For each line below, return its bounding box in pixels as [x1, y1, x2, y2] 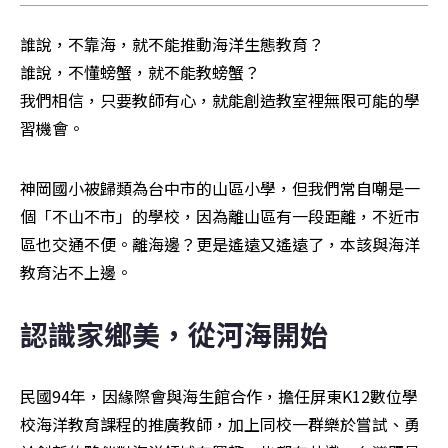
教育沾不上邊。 [20, 260, 132, 284]
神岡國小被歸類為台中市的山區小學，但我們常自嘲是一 [20, 176, 420, 200]
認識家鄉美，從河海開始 [20, 314, 328, 354]
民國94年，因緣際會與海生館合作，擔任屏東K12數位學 [20, 384, 418, 408]
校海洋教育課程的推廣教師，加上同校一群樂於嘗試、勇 [20, 412, 420, 436]
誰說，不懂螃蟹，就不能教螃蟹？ [20, 60, 260, 84]
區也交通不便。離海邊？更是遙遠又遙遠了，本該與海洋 [20, 232, 420, 256]
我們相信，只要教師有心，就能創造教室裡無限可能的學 [20, 88, 420, 112]
